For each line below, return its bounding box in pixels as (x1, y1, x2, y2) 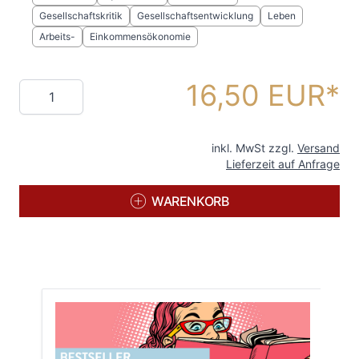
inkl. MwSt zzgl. (212, 140, 297, 155)
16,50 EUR (186, 77, 325, 113)
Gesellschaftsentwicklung (137, 9, 253, 22)
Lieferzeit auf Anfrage (226, 156, 340, 171)
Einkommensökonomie (90, 30, 191, 42)
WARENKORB (151, 192, 229, 209)
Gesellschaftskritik (39, 9, 123, 22)
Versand (297, 140, 340, 155)
